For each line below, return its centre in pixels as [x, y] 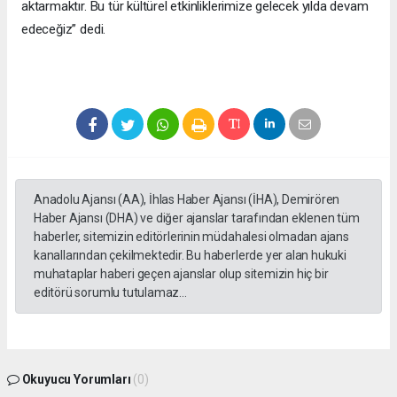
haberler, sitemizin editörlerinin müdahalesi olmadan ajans [191, 237]
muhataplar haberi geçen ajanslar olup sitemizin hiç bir [181, 274]
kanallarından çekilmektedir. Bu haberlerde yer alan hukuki [190, 256]
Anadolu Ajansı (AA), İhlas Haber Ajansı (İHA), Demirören [187, 200]
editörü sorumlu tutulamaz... [110, 293]
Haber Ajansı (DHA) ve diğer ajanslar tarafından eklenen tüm [197, 218]
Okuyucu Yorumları [76, 380]
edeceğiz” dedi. [64, 30]
